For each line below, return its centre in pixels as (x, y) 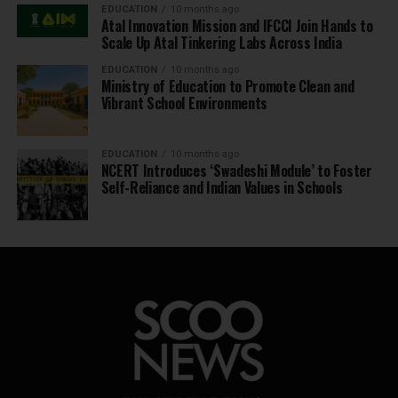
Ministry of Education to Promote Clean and (227, 87)
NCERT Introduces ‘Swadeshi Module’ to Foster (236, 171)
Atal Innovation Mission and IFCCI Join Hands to (237, 26)
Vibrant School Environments (184, 103)
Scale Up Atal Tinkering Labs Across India (221, 43)
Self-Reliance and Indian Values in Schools (222, 188)
